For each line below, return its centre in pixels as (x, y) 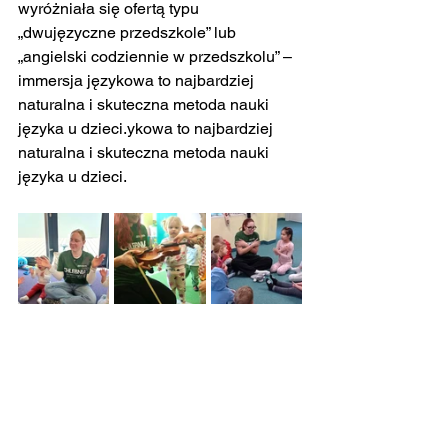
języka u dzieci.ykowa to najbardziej (147, 128)
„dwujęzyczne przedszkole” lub (129, 32)
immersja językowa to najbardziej (138, 80)
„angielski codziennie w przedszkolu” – (157, 56)
